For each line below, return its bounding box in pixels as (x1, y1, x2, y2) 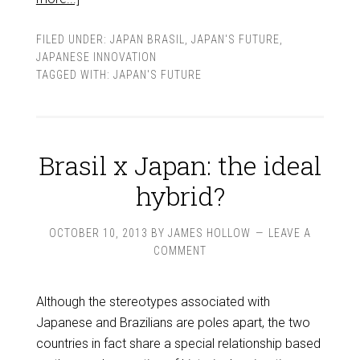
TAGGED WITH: (35, 68, 113, 81)
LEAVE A (268, 227, 311, 239)
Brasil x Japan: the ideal (39, 148, 321, 182)
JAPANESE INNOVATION (35, 51, 157, 63)
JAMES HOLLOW (168, 227, 251, 239)
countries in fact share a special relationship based (35, 336, 321, 351)
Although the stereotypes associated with (35, 294, 270, 309)
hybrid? (135, 178, 225, 213)
